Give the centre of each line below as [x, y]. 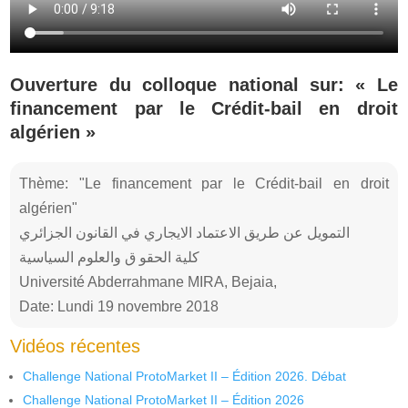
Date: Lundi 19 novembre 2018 [119, 306]
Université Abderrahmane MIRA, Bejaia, [148, 281]
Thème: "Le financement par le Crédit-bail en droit [204, 183]
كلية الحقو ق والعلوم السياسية [110, 257]
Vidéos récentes [76, 346]
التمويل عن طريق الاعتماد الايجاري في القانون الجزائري [185, 232]
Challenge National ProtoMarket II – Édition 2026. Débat [185, 376]
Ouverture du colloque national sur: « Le [204, 84]
